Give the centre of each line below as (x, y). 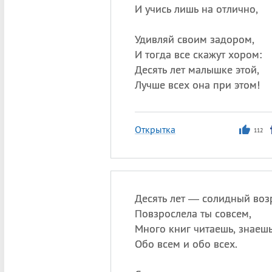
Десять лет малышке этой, (197, 70)
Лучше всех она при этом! (197, 85)
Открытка (155, 129)
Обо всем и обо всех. (186, 244)
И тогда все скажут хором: (198, 54)
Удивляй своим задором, (194, 39)
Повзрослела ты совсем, (193, 213)
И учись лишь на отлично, (196, 9)
